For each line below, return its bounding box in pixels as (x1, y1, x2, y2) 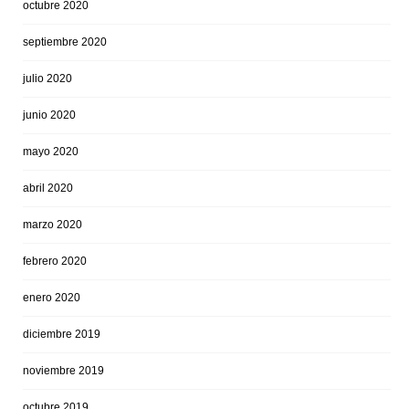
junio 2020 (23, 109, 76, 122)
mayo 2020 (23, 145, 79, 159)
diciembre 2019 (23, 328, 100, 341)
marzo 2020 (23, 218, 82, 232)
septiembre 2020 (23, 36, 107, 49)
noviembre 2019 (23, 364, 104, 378)
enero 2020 (23, 291, 80, 305)
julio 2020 (23, 72, 72, 86)
